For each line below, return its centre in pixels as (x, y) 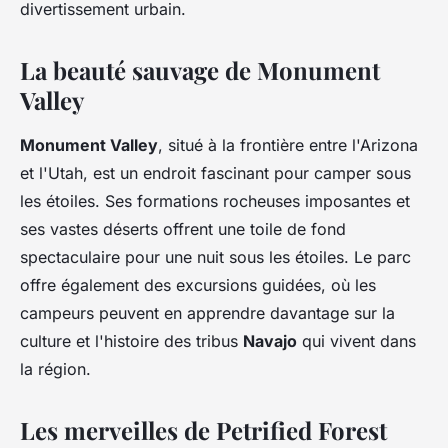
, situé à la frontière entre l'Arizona (288, 145)
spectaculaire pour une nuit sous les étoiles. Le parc (215, 257)
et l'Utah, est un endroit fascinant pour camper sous (215, 173)
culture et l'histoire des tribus (131, 341)
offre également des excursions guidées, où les (198, 285)
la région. (55, 369)
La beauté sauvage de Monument (200, 70)
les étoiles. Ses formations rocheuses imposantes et (215, 201)
